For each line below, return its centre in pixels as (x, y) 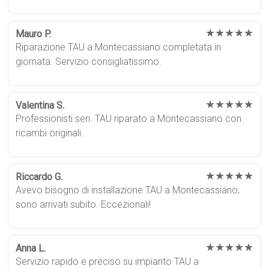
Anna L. (31, 249)
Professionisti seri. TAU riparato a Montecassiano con (129, 119)
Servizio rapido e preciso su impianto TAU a (107, 262)
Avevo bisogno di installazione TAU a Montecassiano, (128, 190)
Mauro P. (34, 34)
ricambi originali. (50, 133)
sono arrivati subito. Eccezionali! (83, 205)
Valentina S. (40, 106)
